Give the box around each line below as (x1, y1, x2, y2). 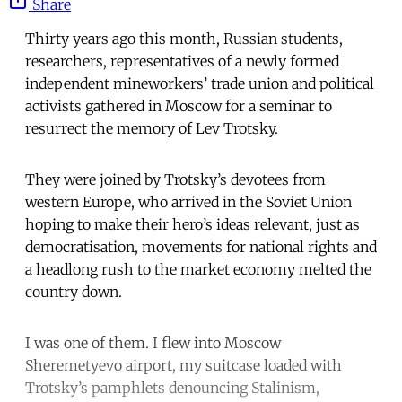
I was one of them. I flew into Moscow (25, 333, 281, 352)
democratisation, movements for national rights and (25, 237, 377, 256)
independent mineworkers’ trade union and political (25, 74, 374, 92)
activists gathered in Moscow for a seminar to (25, 96, 332, 115)
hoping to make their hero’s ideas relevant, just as (25, 214, 360, 233)
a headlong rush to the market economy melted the (25, 259, 371, 278)
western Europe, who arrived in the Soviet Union (25, 192, 352, 211)
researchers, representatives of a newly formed (25, 51, 339, 70)
